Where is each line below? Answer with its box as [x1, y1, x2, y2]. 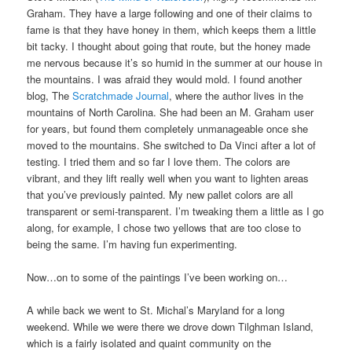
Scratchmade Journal [72, 87, 170, 103]
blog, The [27, 87, 73, 103]
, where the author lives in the [169, 87, 304, 103]
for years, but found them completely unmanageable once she [27, 120, 309, 136]
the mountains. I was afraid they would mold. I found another [27, 71, 302, 86]
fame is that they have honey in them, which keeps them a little [27, 21, 317, 37]
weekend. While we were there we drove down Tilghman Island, [27, 319, 314, 335]
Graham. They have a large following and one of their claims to [27, 5, 313, 20]
